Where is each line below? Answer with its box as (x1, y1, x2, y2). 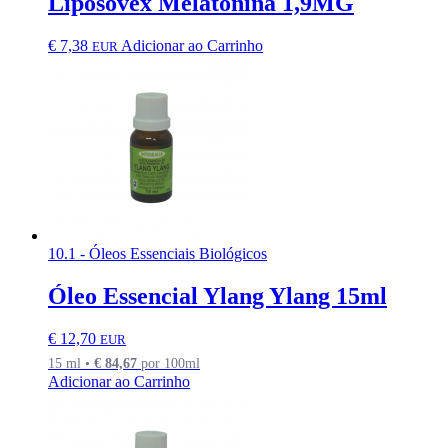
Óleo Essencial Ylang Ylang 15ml (48, 283, 387, 310)
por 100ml (137, 355, 200, 372)
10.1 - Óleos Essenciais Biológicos (48, 245, 267, 263)
